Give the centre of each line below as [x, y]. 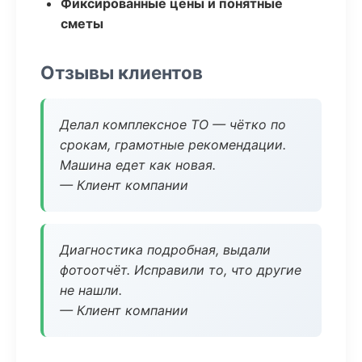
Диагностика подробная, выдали [165, 250]
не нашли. [91, 290]
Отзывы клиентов [122, 72]
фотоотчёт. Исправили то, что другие [181, 270]
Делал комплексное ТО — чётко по [173, 124]
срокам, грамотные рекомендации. [173, 145]
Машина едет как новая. [138, 165]
